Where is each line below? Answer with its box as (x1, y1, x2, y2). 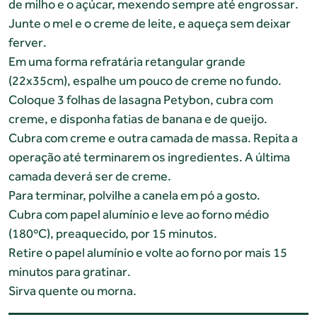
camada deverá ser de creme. (8, 168, 171, 183)
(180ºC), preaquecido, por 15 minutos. (8, 225, 217, 241)
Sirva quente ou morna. (8, 282, 137, 298)
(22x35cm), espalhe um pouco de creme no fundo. (8, 72, 282, 88)
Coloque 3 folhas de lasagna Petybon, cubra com (8, 91, 273, 107)
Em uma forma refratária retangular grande (8, 53, 246, 69)
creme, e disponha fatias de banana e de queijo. (8, 110, 267, 126)
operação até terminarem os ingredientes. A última (8, 149, 290, 164)
